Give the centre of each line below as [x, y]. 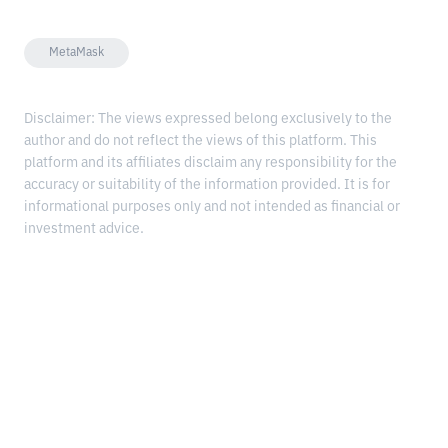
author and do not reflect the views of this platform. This [200, 141]
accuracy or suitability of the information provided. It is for [207, 185]
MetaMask [76, 53]
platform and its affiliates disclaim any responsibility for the [210, 163]
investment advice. [84, 229]
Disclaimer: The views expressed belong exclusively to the [208, 119]
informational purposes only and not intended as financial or [212, 207]
